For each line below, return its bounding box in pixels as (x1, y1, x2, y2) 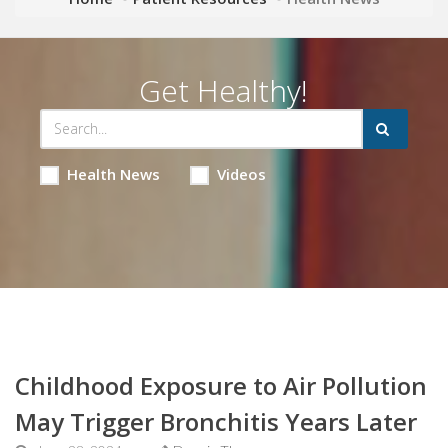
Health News (66, 163, 160, 184)
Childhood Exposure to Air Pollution (15, 368, 427, 402)
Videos (216, 163, 266, 184)
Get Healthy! (139, 69, 309, 111)
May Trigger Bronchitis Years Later (15, 404, 417, 438)
